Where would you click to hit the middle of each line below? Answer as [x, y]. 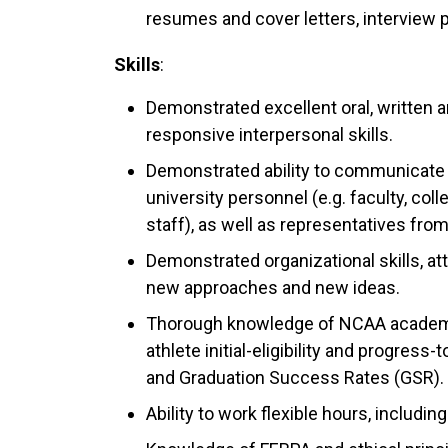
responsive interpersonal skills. [269, 135]
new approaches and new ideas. [273, 288]
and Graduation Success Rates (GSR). [295, 378]
